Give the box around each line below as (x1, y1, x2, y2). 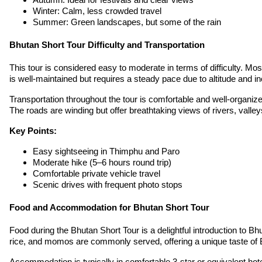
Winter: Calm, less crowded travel (33, 6, 161, 16)
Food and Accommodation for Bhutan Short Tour (9, 202, 209, 213)
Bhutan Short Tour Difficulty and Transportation (9, 40, 205, 50)
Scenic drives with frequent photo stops (33, 180, 182, 190)
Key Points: (9, 126, 57, 136)
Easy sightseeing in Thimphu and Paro (33, 146, 180, 157)
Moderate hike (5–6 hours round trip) (33, 157, 171, 168)
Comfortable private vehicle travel (33, 168, 160, 179)
